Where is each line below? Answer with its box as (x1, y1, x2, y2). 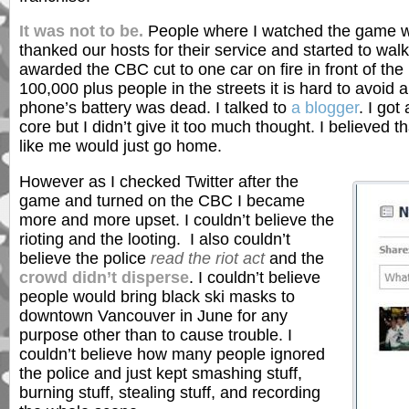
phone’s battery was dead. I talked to (19, 99, 291, 118)
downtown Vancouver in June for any (19, 306, 288, 325)
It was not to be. (19, 22, 143, 41)
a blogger (291, 99, 359, 118)
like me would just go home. (19, 137, 222, 156)
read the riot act (151, 248, 265, 267)
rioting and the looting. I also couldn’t (19, 229, 290, 248)
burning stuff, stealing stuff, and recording (19, 383, 320, 402)
